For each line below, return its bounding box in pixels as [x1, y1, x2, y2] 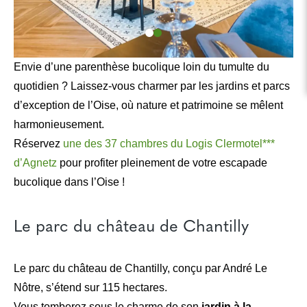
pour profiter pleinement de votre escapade [57, 157, 267, 169]
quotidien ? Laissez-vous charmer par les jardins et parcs [14, 80, 290, 92]
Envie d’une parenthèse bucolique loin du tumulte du [14, 61, 269, 73]
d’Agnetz [14, 157, 57, 169]
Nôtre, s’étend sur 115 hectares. [14, 282, 167, 293]
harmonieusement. [14, 119, 104, 130]
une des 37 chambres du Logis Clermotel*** [63, 138, 275, 149]
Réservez [14, 138, 63, 149]
